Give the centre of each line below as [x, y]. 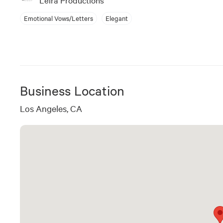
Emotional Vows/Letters [58, 18]
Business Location [72, 90]
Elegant [117, 18]
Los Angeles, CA [51, 108]
